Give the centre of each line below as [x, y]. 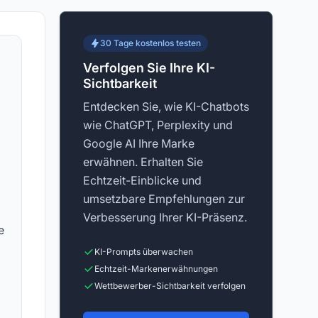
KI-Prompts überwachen [144, 252]
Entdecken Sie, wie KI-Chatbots [166, 106]
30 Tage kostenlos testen [150, 43]
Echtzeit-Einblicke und [142, 180]
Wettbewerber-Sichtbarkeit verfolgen [170, 286]
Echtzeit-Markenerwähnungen [156, 269]
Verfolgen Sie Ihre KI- [149, 68]
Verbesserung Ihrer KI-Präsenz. [165, 217]
